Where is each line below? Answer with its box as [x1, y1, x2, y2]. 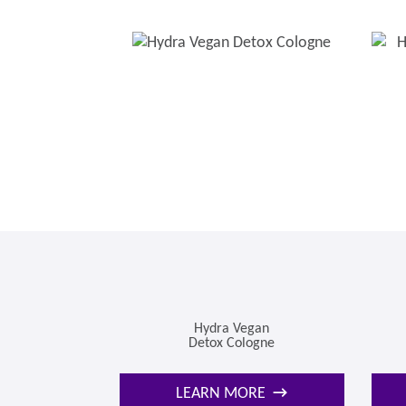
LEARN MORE [176, 385, 266, 401]
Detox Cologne [188, 335, 275, 351]
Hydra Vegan [194, 321, 270, 336]
